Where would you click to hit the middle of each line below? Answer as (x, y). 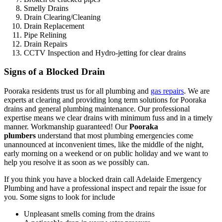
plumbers (20, 136)
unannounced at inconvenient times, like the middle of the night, (104, 145)
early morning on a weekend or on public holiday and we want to (106, 154)
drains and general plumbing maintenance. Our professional (97, 109)
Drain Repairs (46, 44)
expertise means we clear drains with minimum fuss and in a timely (108, 118)
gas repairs (167, 91)
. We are (197, 91)
